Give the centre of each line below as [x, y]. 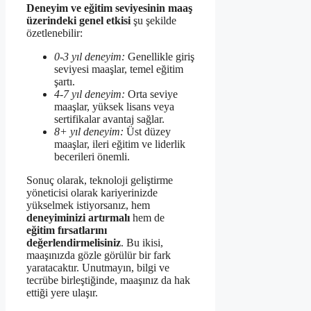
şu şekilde [153, 21]
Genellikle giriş [160, 57]
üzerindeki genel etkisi [78, 21]
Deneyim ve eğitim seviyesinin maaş [109, 8]
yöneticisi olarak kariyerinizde [92, 193]
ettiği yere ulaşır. [62, 293]
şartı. [65, 82]
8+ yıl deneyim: [89, 132]
